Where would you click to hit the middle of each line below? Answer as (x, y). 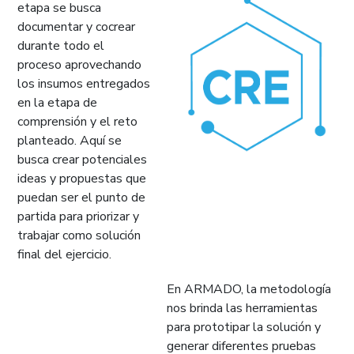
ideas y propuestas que (82, 178)
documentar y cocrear (76, 26)
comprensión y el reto (77, 121)
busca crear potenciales (82, 159)
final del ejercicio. (64, 254)
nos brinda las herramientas (242, 308)
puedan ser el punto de (81, 197)
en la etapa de (57, 102)
